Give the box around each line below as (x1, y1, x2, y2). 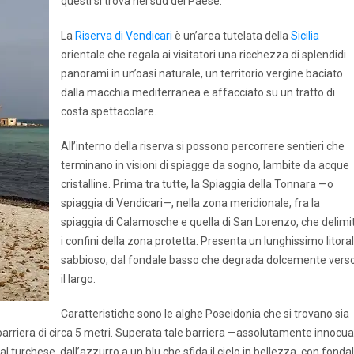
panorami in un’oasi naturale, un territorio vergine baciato (61, 67, 343, 80)
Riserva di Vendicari (75, 29, 172, 42)
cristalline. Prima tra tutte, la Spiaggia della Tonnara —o (61, 178, 333, 190)
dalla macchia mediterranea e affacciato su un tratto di (61, 86, 335, 99)
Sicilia (291, 29, 319, 42)
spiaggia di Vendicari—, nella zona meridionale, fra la (61, 197, 320, 209)
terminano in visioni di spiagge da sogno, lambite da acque (61, 159, 349, 171)
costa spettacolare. (61, 105, 156, 118)
